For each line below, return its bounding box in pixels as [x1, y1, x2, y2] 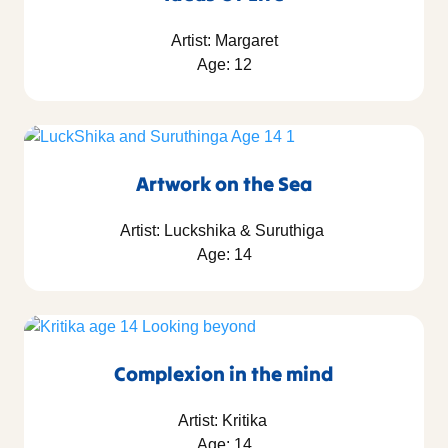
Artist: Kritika [177, 412, 271, 430]
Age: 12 [196, 56, 252, 74]
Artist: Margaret [170, 32, 278, 50]
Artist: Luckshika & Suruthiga [120, 222, 328, 240]
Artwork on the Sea [136, 171, 312, 197]
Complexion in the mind [114, 361, 334, 387]
